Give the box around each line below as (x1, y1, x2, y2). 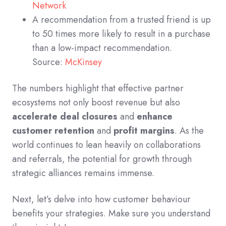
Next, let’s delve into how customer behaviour (12, 192, 191, 206)
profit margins (114, 124, 175, 137)
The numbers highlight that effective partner (12, 81, 184, 95)
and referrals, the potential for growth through (12, 152, 192, 165)
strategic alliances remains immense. (12, 166, 157, 180)
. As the (175, 124, 204, 137)
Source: (32, 55, 65, 69)
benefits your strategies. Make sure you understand (12, 206, 210, 220)
